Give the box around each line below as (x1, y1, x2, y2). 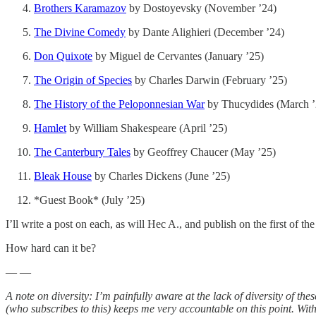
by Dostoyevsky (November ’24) (126, 2, 276, 15)
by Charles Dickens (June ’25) (92, 170, 230, 183)
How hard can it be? (6, 242, 96, 255)
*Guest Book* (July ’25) (34, 194, 145, 207)
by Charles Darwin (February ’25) (132, 74, 287, 87)
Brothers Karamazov (34, 2, 126, 15)
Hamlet (34, 122, 66, 135)
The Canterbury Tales (34, 146, 130, 159)
